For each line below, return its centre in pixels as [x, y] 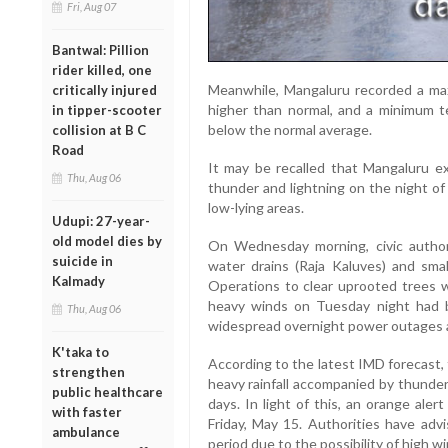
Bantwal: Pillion [100, 49]
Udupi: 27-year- [101, 220]
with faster [87, 411]
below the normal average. [289, 129]
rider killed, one [102, 69]
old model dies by [107, 240]
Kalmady [78, 280]
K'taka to [80, 351]
